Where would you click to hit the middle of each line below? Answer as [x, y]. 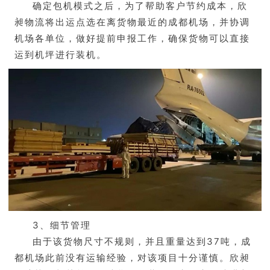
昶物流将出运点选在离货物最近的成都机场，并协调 [132, 22]
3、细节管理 [62, 225]
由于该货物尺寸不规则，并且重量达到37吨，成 [142, 242]
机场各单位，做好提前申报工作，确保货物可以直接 [132, 39]
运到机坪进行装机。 [61, 55]
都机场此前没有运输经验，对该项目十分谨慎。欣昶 [132, 258]
